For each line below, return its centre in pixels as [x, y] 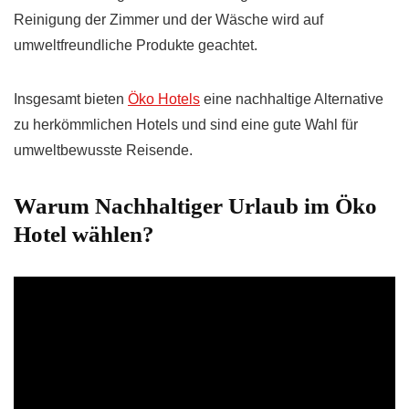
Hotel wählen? [84, 235]
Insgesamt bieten [71, 100]
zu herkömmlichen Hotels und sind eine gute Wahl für [186, 125]
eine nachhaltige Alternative [292, 100]
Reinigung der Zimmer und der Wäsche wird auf [168, 20]
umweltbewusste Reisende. [103, 151]
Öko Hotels [164, 100]
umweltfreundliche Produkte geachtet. [136, 46]
